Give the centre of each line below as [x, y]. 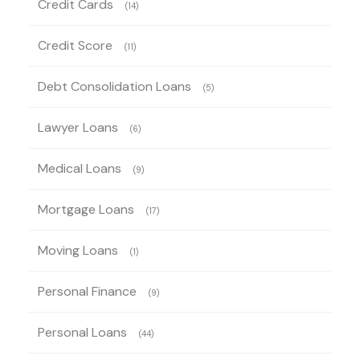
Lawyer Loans [78, 128]
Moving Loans [78, 251]
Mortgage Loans [86, 210]
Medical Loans [80, 169]
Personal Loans [82, 333]
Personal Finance [87, 292]
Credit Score [75, 46]
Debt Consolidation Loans [115, 87]
